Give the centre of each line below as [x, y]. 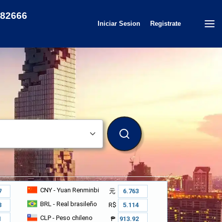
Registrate [166, 24]
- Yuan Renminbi [75, 190]
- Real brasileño [74, 204]
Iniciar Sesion [119, 24]
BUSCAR [136, 138]
